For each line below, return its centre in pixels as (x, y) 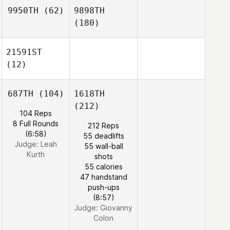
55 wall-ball (103, 146)
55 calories (103, 167)
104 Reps (36, 113)
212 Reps (103, 126)
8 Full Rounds (36, 123)
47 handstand (103, 177)
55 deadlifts (103, 136)
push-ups (103, 187)
